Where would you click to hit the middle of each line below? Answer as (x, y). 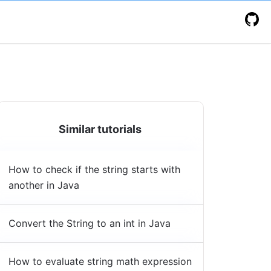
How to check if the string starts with (94, 170)
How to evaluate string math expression (100, 262)
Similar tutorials (100, 129)
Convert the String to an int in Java (89, 224)
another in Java (44, 185)
